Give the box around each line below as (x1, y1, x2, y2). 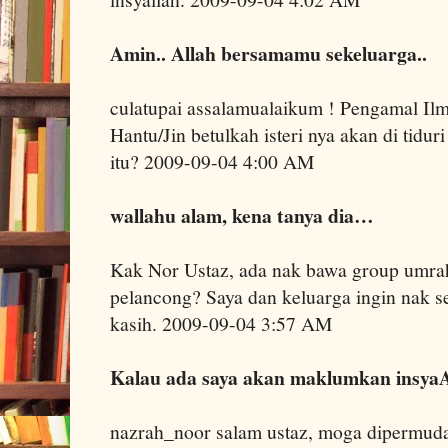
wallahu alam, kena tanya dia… (110, 200, 374, 230)
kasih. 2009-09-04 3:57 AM (110, 309, 332, 337)
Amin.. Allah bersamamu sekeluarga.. (110, 38, 427, 68)
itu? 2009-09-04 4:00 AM (110, 147, 314, 175)
